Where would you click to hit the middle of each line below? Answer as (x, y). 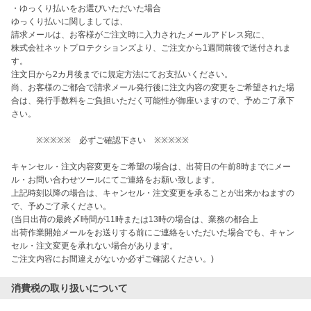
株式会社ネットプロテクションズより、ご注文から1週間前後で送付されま (151, 48)
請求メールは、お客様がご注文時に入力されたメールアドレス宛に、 (140, 35)
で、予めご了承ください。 (61, 206)
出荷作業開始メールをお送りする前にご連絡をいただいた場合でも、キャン (153, 233)
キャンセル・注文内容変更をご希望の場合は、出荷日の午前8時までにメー (151, 167)
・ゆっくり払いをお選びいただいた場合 (86, 8)
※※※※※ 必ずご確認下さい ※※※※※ (100, 140)
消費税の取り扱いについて (69, 288)
